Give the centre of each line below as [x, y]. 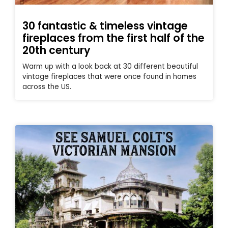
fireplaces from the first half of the [113, 38]
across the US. [47, 87]
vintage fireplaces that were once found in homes [109, 77]
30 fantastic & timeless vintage [105, 26]
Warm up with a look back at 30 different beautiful [110, 67]
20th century [56, 50]
